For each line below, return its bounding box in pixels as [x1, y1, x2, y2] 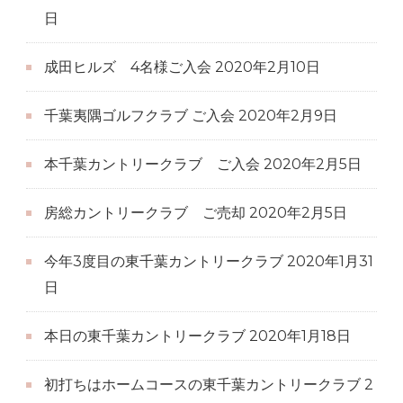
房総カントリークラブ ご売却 [44, 203, 246, 221]
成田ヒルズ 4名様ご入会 [44, 58, 211, 76]
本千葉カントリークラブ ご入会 [44, 155, 260, 173]
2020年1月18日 [249, 327, 351, 345]
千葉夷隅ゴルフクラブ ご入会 [44, 106, 235, 124]
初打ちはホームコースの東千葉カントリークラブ [44, 375, 361, 393]
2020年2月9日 [238, 106, 337, 124]
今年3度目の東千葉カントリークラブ [44, 252, 283, 270]
